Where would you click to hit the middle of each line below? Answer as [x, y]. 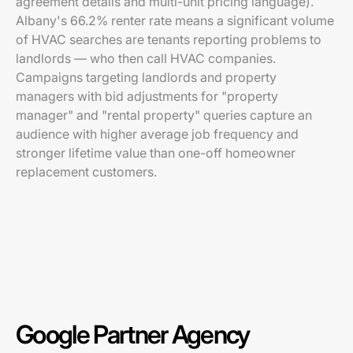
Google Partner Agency [133, 334]
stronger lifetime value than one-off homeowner [156, 153]
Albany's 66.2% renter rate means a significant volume [175, 20]
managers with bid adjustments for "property [147, 96]
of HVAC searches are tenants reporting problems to [169, 39]
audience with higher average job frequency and [157, 134]
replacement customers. [86, 172]
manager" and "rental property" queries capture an [164, 115]
